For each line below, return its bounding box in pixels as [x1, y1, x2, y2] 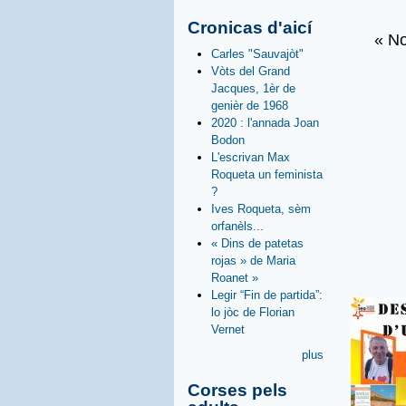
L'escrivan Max [211, 150, 290, 164]
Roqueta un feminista [211, 167, 323, 181]
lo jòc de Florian [211, 304, 295, 319]
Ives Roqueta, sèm [211, 201, 311, 216]
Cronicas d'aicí [188, 18, 312, 38]
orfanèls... [211, 218, 264, 233]
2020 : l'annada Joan [211, 115, 319, 130]
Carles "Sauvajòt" [211, 46, 304, 61]
